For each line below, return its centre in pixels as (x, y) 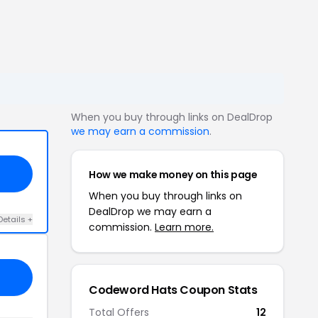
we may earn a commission (140, 131)
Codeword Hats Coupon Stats (173, 290)
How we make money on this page (173, 175)
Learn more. (184, 227)
